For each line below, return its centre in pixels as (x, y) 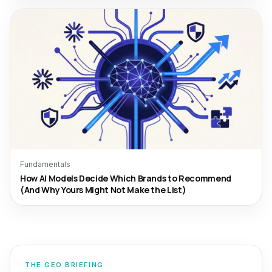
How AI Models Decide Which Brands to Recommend (126, 178)
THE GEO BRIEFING (64, 265)
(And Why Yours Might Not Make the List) (103, 190)
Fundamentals (45, 164)
